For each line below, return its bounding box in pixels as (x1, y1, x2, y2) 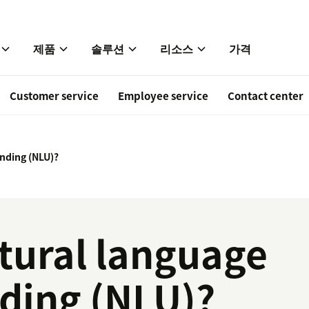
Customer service (10, 88, 99, 104)
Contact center (228, 88, 303, 104)
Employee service (118, 88, 208, 104)
